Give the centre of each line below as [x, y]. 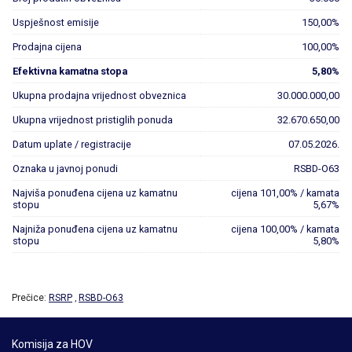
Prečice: [30, 298]
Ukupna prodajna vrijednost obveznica [99, 95]
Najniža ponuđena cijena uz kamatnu [95, 229]
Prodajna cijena [47, 47]
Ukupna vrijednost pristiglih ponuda [93, 120]
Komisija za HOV [52, 344]
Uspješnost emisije [56, 22]
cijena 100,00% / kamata [283, 229]
